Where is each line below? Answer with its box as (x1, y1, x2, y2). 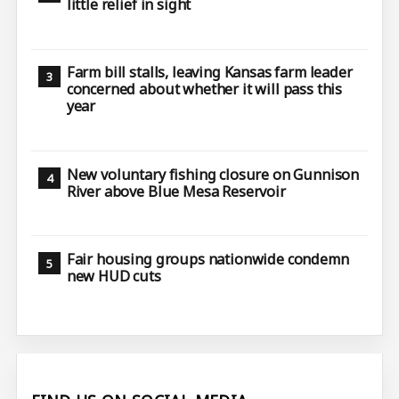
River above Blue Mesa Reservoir (66, 181, 286, 201)
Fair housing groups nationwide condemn (66, 249, 349, 270)
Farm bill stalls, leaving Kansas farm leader (66, 62, 353, 83)
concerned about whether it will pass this (66, 79, 343, 100)
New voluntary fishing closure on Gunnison (66, 164, 360, 184)
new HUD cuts (66, 266, 161, 287)
